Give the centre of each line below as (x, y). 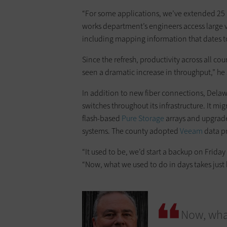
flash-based (102, 119)
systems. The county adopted (131, 131)
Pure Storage (143, 119)
